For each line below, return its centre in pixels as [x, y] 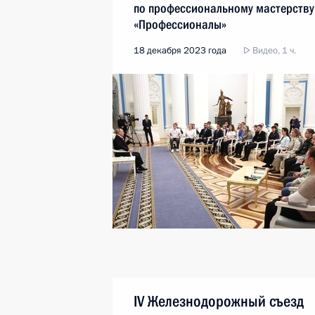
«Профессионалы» [180, 24]
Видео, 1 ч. [273, 51]
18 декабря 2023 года [180, 51]
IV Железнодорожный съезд [219, 301]
